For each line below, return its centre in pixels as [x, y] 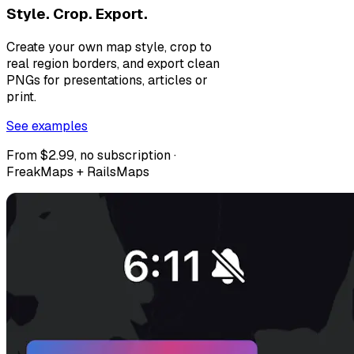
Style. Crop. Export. [77, 14]
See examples [47, 126]
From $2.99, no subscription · [91, 156]
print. [21, 97]
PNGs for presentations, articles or [107, 81]
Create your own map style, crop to [109, 47]
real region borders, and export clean [113, 64]
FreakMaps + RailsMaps [78, 172]
